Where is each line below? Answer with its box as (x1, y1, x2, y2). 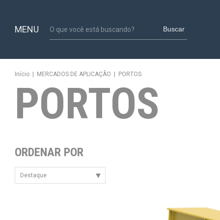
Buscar (163, 25, 185, 33)
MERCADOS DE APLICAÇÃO (37, 71, 111, 78)
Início (15, 71, 29, 78)
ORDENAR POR (15, 145, 83, 159)
